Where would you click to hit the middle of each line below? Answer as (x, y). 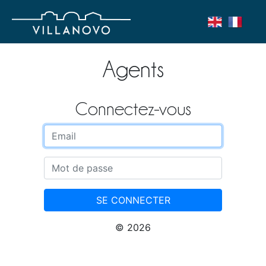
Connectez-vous (133, 109)
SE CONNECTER (133, 200)
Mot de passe (75, 164)
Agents (133, 69)
